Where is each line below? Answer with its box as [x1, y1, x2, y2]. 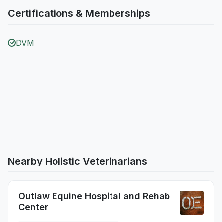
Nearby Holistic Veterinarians [8, 155, 147, 167]
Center [18, 202, 48, 212]
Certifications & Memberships [8, 7, 150, 19]
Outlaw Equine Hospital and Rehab [18, 191, 170, 201]
